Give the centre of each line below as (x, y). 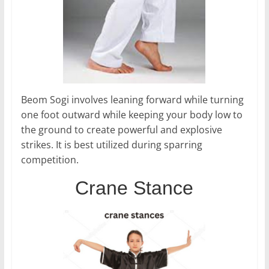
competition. (50, 160)
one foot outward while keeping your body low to (131, 115)
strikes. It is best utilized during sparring (111, 145)
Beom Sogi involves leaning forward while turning (132, 100)
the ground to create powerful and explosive (121, 130)
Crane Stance (134, 188)
